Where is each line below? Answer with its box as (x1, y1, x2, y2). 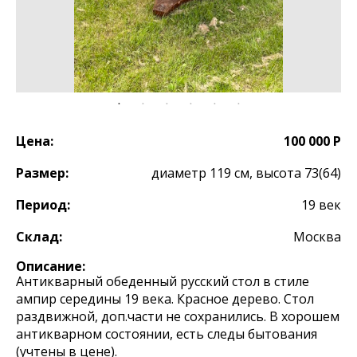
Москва (293, 228, 341, 245)
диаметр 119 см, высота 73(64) (151, 164, 341, 182)
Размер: (16, 164, 69, 182)
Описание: (16, 257, 85, 275)
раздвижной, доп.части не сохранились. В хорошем (16, 308, 339, 325)
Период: (16, 196, 70, 214)
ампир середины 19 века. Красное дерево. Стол (16, 290, 314, 308)
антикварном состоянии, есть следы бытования (16, 325, 317, 343)
